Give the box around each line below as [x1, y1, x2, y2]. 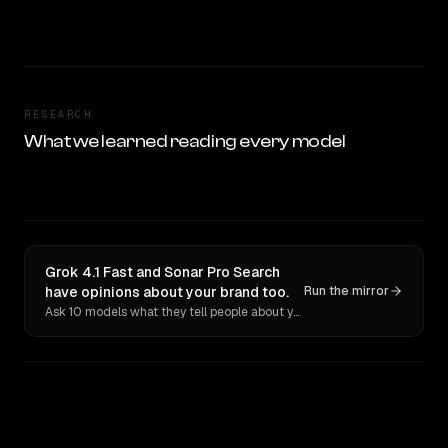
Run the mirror [304, 283, 389, 299]
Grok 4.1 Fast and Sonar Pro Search [45, 263, 280, 281]
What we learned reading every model [24, 131, 346, 152]
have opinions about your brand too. [45, 283, 289, 301]
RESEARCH [24, 108, 92, 121]
